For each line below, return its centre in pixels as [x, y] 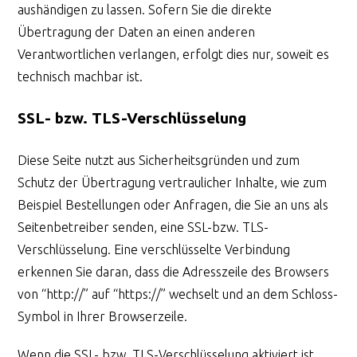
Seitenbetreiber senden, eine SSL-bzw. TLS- [143, 227]
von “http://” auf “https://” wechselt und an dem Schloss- [178, 294]
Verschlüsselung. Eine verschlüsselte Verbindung [154, 249]
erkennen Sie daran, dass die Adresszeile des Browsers [174, 271]
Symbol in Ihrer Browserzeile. [103, 316]
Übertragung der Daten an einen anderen [137, 32]
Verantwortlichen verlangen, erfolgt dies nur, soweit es [174, 55]
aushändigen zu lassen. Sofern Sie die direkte [145, 10]
